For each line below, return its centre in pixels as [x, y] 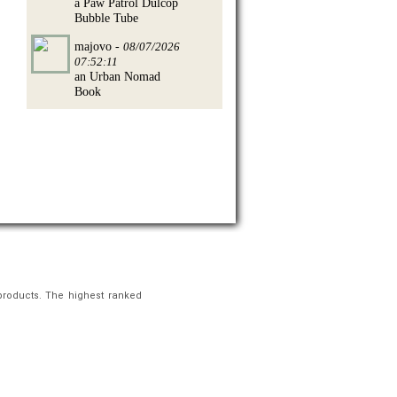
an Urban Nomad [117, 76]
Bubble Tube [106, 17]
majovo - [99, 46]
